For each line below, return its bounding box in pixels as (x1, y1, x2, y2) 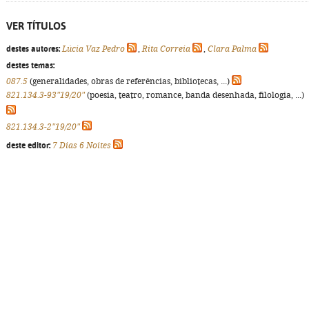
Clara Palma (208, 44, 257, 54)
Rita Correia (142, 44, 190, 54)
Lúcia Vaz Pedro (62, 44, 125, 54)
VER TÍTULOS (6, 20, 66, 32)
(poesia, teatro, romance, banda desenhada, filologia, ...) (85, 90, 304, 100)
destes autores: (6, 44, 60, 54)
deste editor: (6, 141, 50, 150)
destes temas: (6, 61, 54, 70)
